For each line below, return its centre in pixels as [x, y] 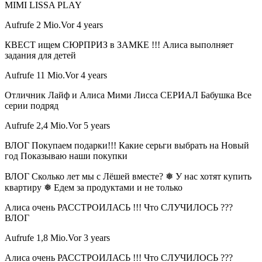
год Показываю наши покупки [66, 156]
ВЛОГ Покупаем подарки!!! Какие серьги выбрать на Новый [127, 146]
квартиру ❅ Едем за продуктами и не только [94, 188]
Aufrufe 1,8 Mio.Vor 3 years [57, 238]
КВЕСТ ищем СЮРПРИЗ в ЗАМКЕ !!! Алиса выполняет [119, 45]
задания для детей [40, 56]
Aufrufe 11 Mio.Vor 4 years [56, 75]
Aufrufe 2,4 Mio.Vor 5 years [57, 126]
